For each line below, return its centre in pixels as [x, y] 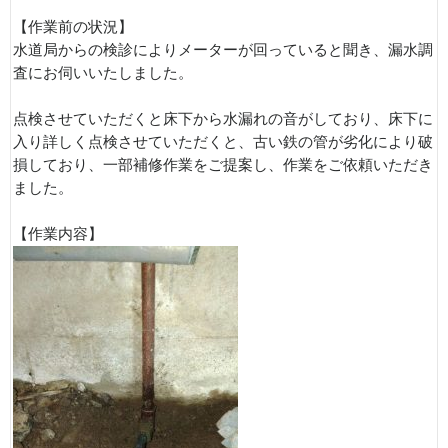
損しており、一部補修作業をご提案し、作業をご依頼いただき [223, 164]
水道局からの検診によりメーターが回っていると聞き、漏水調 [223, 49]
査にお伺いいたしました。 [103, 72]
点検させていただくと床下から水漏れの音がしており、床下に [223, 118]
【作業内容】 [58, 233]
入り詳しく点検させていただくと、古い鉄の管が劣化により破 [223, 141]
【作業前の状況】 [73, 26]
